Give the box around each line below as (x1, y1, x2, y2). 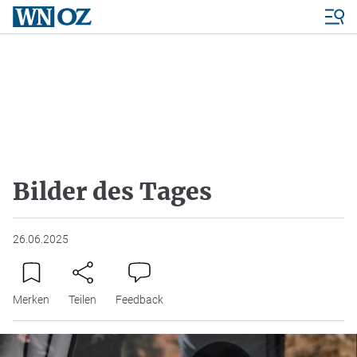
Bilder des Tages (13, 176, 212, 206)
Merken (13, 293, 49, 306)
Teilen (69, 293, 96, 306)
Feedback (116, 293, 163, 306)
